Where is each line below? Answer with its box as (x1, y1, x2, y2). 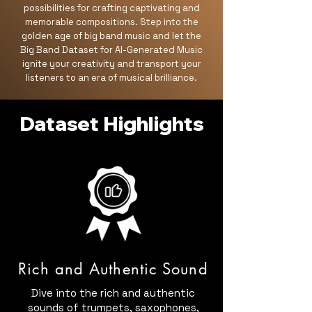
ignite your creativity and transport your (22, 58, 201, 70)
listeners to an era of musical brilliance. (26, 72, 197, 84)
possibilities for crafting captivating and (23, 2, 200, 14)
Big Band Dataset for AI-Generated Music (20, 44, 203, 56)
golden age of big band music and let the (22, 30, 201, 42)
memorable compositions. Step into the (24, 16, 198, 28)
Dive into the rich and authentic (31, 286, 195, 299)
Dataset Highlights (19, 111, 204, 136)
